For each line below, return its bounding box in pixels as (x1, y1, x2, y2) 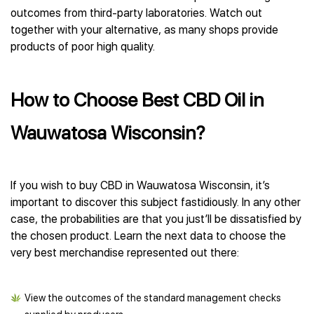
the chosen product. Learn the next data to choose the (11, 229, 286, 243)
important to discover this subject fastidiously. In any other (11, 196, 301, 209)
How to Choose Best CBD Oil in (11, 88, 264, 111)
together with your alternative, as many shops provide (11, 23, 278, 36)
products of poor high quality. (11, 40, 155, 53)
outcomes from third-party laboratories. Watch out (11, 6, 262, 20)
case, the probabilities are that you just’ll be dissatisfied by (11, 212, 301, 226)
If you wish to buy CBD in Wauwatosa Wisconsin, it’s (11, 179, 270, 192)
